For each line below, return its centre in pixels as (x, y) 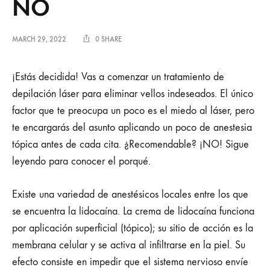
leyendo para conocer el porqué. (83, 161)
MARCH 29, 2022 (39, 39)
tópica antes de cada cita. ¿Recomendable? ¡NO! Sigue (130, 144)
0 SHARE (108, 39)
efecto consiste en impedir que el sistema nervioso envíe (130, 262)
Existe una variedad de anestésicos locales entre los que (130, 194)
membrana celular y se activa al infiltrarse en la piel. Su (129, 245)
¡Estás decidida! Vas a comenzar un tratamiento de (118, 77)
